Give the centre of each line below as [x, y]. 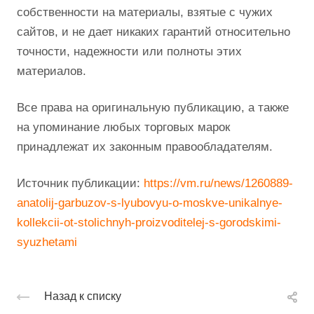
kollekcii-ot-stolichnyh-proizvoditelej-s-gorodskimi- [149, 223]
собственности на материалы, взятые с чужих [145, 13]
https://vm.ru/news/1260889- [218, 184]
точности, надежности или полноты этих [129, 52]
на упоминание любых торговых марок [123, 128]
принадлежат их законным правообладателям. [145, 147]
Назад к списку [83, 296]
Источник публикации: [80, 184]
